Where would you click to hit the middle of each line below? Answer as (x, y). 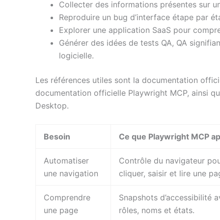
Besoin (57, 137)
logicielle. (76, 55)
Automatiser (66, 161)
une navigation (71, 174)
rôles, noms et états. (157, 210)
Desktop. (52, 105)
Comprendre (67, 198)
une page (61, 210)
